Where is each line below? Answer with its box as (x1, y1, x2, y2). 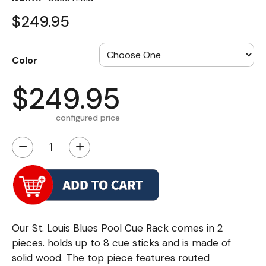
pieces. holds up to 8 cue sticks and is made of (12, 236, 231, 250)
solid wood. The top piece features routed (12, 251, 210, 265)
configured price (56, 112, 120, 123)
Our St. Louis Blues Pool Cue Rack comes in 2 (12, 221, 223, 235)
